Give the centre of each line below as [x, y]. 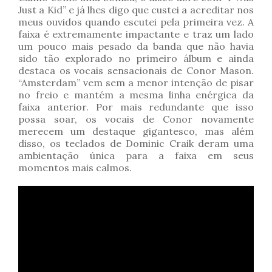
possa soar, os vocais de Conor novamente [136, 119]
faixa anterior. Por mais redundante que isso [136, 107]
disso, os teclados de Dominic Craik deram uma [136, 144]
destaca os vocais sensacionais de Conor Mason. [136, 71]
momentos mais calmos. [75, 168]
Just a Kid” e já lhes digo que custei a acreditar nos [136, 10]
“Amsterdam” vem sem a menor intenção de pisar [136, 83]
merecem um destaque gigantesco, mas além [136, 131]
